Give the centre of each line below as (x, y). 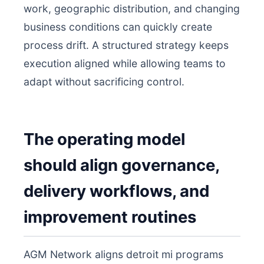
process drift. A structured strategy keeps (126, 45)
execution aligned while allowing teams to (125, 63)
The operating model (104, 139)
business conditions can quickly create (118, 27)
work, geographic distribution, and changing (132, 9)
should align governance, (122, 165)
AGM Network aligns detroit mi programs (123, 254)
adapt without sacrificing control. (104, 82)
